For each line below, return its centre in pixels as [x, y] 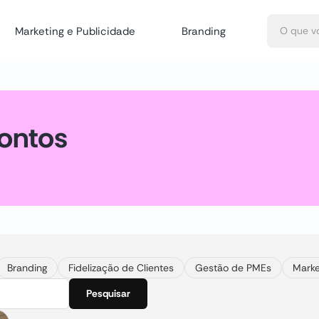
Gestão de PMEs [233, 268]
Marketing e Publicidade [75, 31]
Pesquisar [108, 293]
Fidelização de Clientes [121, 268]
